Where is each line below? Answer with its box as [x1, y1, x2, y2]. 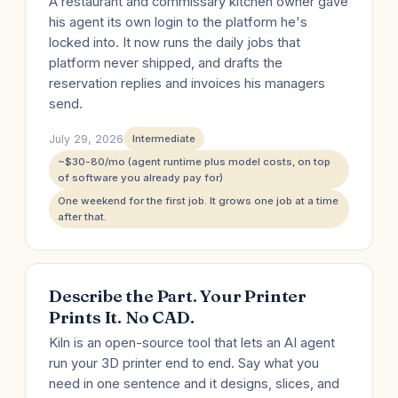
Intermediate [132, 132, 195, 145]
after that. [58, 211, 107, 223]
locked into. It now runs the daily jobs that [49, 35, 300, 51]
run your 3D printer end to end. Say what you [49, 355, 319, 371]
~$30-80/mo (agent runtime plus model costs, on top [58, 155, 330, 168]
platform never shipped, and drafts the [49, 55, 283, 71]
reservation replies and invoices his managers [49, 76, 325, 92]
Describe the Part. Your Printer [49, 285, 307, 306]
